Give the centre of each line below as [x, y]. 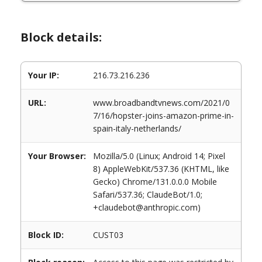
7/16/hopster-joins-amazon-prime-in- [163, 116]
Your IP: [44, 75]
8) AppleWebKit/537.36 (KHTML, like [161, 169]
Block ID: [46, 235]
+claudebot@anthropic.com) [147, 207]
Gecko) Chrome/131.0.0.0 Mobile [155, 182]
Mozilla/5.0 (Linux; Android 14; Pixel [159, 156]
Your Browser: [57, 156]
